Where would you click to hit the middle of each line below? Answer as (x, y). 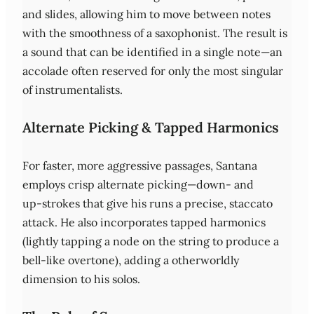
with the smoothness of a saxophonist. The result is (155, 33)
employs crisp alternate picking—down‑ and (138, 184)
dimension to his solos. (81, 279)
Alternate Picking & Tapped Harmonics (151, 128)
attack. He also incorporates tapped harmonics (144, 222)
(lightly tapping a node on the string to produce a (151, 241)
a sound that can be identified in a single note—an (152, 52)
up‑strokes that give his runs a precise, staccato (148, 203)
